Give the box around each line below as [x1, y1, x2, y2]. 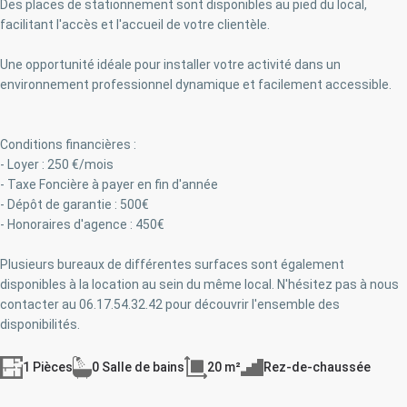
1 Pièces [22, 359, 73, 374]
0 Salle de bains [92, 359, 185, 374]
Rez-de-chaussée [263, 359, 371, 374]
